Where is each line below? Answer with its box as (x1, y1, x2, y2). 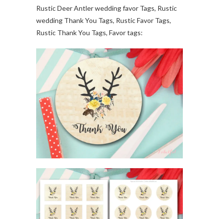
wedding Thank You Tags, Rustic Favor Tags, (36, 16, 171, 25)
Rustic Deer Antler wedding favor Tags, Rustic (36, 4, 177, 13)
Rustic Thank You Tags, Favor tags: (36, 28, 143, 37)
